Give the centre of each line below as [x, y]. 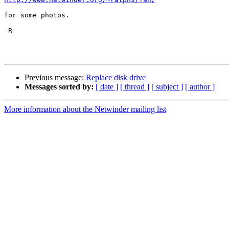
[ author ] [200, 87]
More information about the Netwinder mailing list [85, 109]
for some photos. [37, 15]
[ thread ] [135, 87]
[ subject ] [167, 87]
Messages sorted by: [59, 87]
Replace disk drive [116, 78]
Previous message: [55, 78]
